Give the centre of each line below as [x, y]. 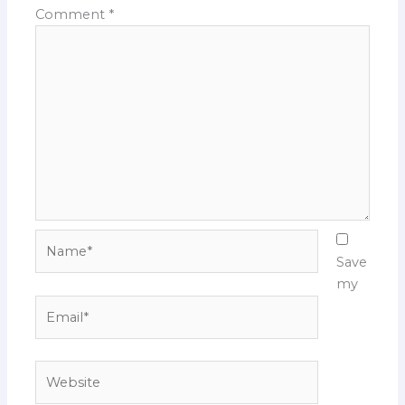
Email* [56, 305]
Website [62, 371]
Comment [72, 15]
